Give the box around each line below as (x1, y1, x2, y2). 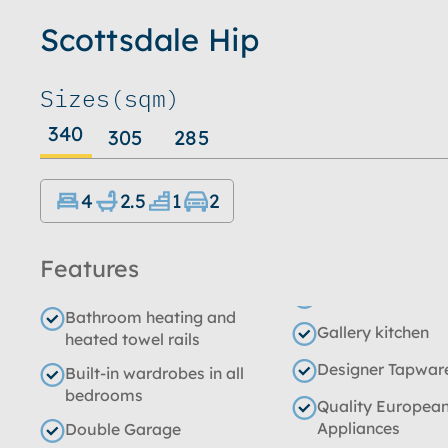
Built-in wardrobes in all (65, 363, 244, 383)
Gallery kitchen (317, 322, 430, 342)
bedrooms (65, 385, 143, 405)
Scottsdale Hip (40, 20, 259, 59)
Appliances (317, 418, 401, 438)
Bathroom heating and (65, 307, 236, 327)
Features (40, 254, 139, 283)
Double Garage (65, 419, 181, 439)
